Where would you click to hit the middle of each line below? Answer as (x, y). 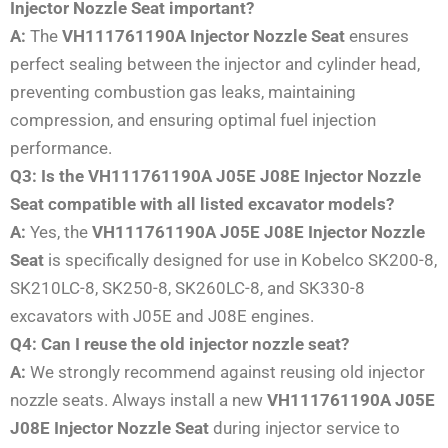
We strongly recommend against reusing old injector (225, 371)
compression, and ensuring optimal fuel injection (193, 119)
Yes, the (59, 231)
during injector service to (304, 427)
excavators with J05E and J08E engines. (162, 315)
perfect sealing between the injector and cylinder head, (215, 63)
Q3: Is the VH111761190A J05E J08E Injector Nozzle (215, 175)
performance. (61, 147)
